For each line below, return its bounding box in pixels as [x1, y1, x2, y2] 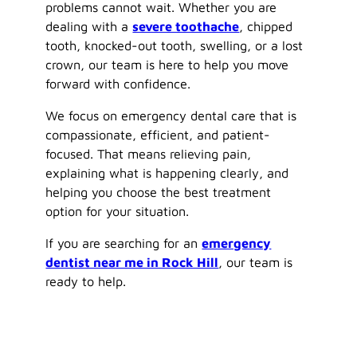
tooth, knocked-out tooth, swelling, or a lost [45, 37, 304, 53]
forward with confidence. [45, 76, 191, 92]
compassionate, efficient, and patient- [45, 127, 271, 143]
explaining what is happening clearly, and [45, 165, 289, 181]
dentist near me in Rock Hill [45, 254, 219, 270]
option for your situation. [45, 203, 190, 219]
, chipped [239, 18, 293, 34]
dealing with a [45, 18, 133, 34]
